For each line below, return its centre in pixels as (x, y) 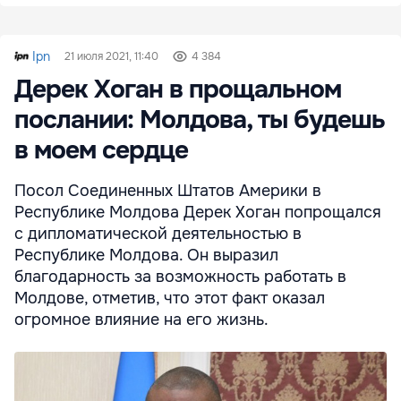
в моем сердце (101, 150)
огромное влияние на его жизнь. (141, 319)
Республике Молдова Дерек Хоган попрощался (198, 212)
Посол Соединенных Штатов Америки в (168, 190)
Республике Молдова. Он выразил (146, 255)
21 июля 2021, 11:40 (111, 56)
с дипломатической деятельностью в (158, 233)
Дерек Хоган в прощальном (178, 89)
